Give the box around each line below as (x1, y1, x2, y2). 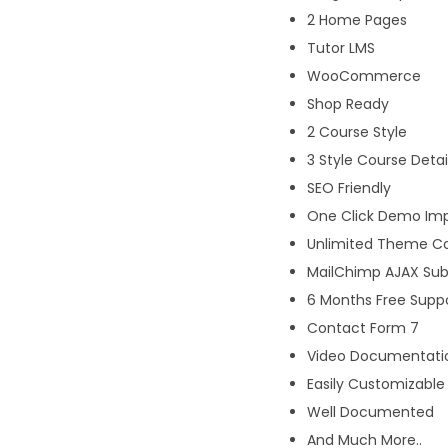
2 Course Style (307, 121, 407, 142)
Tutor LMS (307, 37, 375, 58)
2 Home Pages (307, 9, 407, 30)
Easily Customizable (307, 373, 445, 394)
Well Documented (307, 401, 434, 422)
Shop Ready (307, 93, 389, 114)
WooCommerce (307, 65, 421, 86)
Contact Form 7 (307, 317, 419, 338)
